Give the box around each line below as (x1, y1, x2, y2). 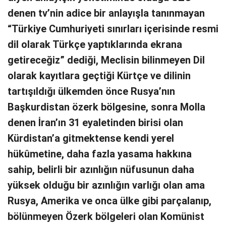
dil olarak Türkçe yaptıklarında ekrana (8, 38, 182, 50)
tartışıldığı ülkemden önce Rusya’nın (8, 85, 175, 97)
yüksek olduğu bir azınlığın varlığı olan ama (8, 179, 205, 191)
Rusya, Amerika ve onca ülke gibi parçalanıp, (8, 195, 211, 207)
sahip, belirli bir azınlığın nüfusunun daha (8, 163, 194, 176)
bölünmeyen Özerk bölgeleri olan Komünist (8, 210, 204, 222)
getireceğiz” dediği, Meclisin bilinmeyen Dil (8, 54, 205, 66)
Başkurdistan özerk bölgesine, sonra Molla (8, 101, 205, 113)
